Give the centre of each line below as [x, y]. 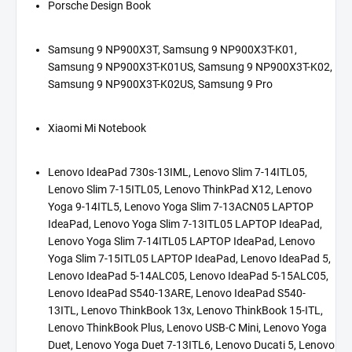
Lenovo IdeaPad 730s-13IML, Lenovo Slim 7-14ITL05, [178, 172]
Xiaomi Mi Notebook [97, 128]
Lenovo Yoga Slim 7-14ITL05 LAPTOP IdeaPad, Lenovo [181, 241]
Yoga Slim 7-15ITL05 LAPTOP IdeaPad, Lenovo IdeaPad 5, [189, 258]
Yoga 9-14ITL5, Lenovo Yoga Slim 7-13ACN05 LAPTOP [181, 206]
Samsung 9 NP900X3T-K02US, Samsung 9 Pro [160, 84]
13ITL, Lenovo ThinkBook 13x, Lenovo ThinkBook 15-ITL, [185, 310]
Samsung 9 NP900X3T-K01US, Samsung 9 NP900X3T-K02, [190, 66]
